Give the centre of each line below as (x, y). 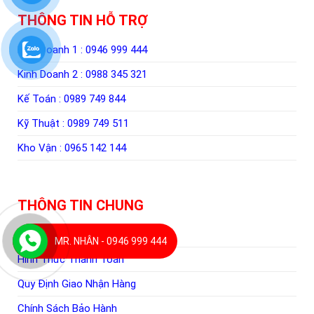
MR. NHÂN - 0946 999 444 (110, 241)
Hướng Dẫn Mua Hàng (67, 234)
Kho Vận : (41, 148)
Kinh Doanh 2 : (51, 74)
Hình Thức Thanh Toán (70, 259)
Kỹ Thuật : (42, 123)
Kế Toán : (40, 98)
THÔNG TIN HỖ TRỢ (82, 20)
